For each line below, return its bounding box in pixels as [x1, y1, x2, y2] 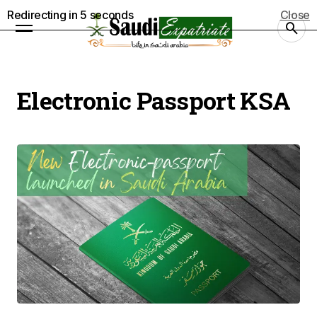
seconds [86, 8, 134, 22]
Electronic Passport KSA [17, 84, 291, 116]
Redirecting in [7, 8, 81, 22]
